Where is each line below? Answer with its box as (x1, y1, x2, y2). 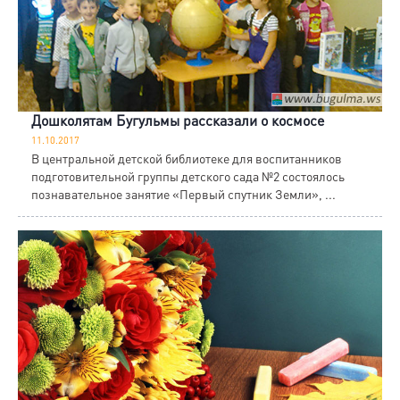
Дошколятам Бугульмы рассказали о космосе (31, 111, 324, 130)
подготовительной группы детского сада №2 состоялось (31, 168, 345, 185)
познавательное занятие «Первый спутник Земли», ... (31, 186, 336, 203)
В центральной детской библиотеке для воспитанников (31, 150, 342, 167)
